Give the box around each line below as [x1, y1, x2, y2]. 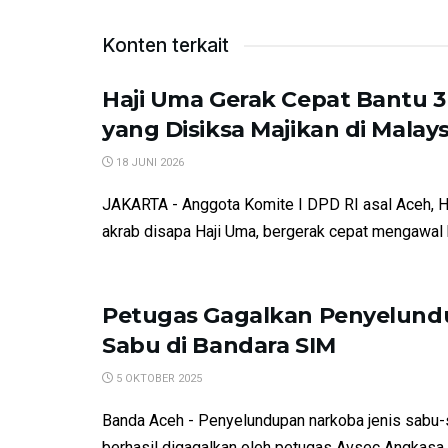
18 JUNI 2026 [113, 156, 184, 170]
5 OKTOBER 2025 [113, 372, 202, 386]
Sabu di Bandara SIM [102, 332, 336, 360]
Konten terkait [102, 34, 229, 58]
